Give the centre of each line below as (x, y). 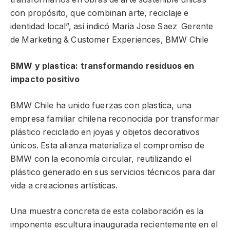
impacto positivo (45, 79)
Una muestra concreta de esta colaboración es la (107, 212)
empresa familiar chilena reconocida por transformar (115, 119)
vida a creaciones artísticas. (64, 185)
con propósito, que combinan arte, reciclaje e (100, 13)
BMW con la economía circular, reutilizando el (101, 159)
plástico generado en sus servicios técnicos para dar (113, 172)
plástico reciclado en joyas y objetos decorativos (105, 132)
